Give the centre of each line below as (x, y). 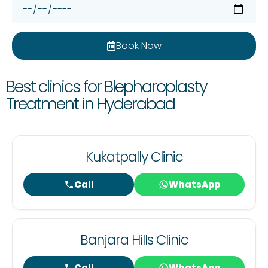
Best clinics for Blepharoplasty (106, 87)
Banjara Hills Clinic (134, 240)
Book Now (139, 45)
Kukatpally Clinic (134, 157)
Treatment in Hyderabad (90, 104)
